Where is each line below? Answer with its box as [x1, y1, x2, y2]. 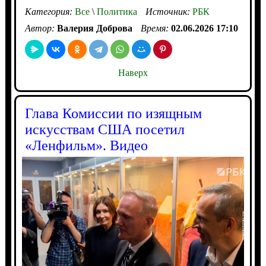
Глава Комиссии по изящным [24, 105, 202, 121]
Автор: [24, 23, 57, 33]
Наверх [118, 67, 148, 78]
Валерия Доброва [56, 23, 132, 33]
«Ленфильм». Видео [24, 137, 148, 153]
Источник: [145, 6, 192, 17]
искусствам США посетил [24, 121, 185, 137]
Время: [140, 23, 171, 33]
